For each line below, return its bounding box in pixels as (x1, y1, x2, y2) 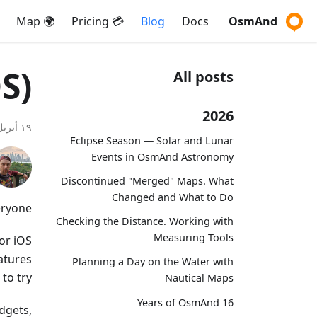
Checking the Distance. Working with (56, 214, 234, 229)
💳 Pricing (109, 13, 124, 29)
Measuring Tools (154, 231, 234, 245)
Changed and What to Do (112, 190, 234, 204)
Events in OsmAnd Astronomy (91, 149, 234, 163)
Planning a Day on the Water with (72, 255, 234, 269)
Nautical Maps (165, 271, 234, 285)
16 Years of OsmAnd (222, 295, 234, 309)
